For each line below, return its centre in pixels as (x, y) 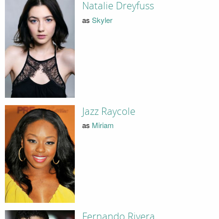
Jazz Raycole (109, 111)
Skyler (102, 20)
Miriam (103, 125)
